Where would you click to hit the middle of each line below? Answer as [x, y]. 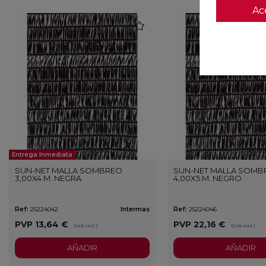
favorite [151, 24]
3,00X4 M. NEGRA [48, 178]
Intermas [135, 209]
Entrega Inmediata [42, 155]
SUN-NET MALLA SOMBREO [69, 170]
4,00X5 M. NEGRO [207, 178]
